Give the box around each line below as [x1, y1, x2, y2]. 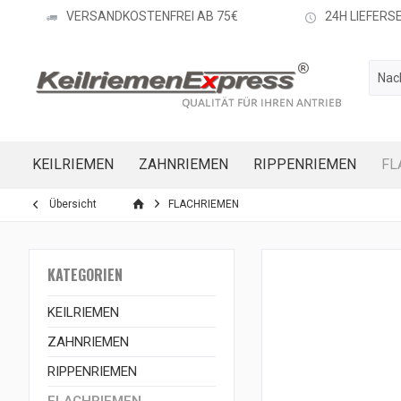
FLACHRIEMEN [168, 198, 239, 210]
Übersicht [49, 198, 97, 210]
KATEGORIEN [47, 264, 123, 286]
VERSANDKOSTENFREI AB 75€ [65, 9, 238, 24]
